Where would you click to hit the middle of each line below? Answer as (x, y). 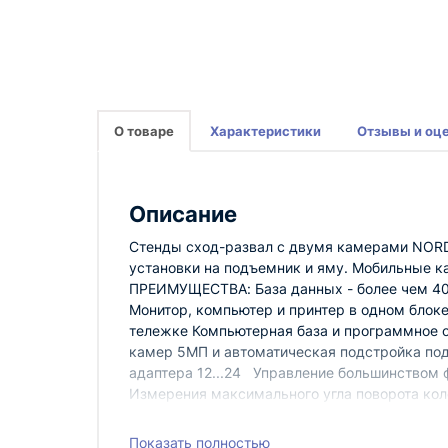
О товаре (144, 131)
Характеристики (265, 131)
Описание (183, 214)
